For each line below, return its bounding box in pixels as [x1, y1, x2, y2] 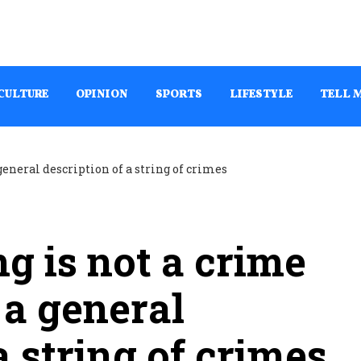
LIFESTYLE [230, 87, 293, 102]
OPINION [76, 87, 128, 102]
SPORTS [156, 87, 202, 102]
